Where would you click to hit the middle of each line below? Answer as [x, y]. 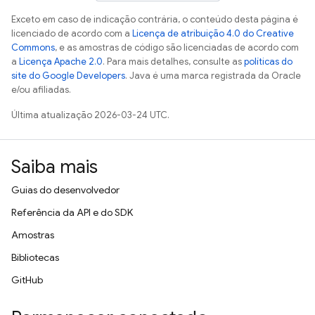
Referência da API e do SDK [72, 212]
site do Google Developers [68, 76]
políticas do [268, 62]
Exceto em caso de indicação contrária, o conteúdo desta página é [155, 19]
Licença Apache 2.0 [61, 62]
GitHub [27, 280]
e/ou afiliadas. [41, 90]
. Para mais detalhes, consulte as [173, 62]
